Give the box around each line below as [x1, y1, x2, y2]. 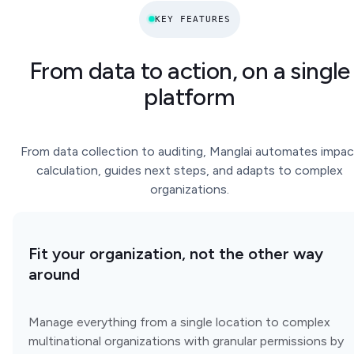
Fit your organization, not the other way [28, 244, 323, 264]
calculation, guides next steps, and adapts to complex [36, 163, 343, 179]
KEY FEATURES [155, 13, 231, 24]
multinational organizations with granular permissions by [28, 333, 344, 349]
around [28, 265, 80, 284]
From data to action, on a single [29, 56, 350, 86]
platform [144, 82, 235, 112]
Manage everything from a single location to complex [28, 314, 330, 330]
